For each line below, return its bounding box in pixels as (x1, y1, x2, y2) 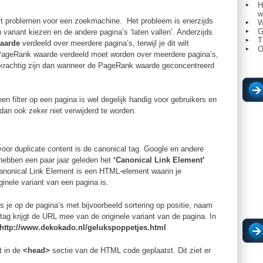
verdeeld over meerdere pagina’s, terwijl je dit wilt (20, 39, 189, 48)
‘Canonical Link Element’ (113, 156, 205, 164)
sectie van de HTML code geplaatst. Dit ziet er (50, 246, 211, 255)
